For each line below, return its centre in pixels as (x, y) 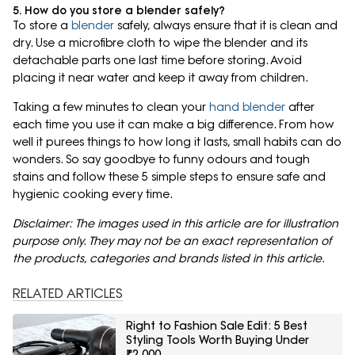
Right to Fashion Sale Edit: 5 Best (217, 326)
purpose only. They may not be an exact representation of (172, 241)
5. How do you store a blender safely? (119, 10)
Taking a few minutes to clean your (111, 107)
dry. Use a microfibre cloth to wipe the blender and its (160, 43)
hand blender (247, 107)
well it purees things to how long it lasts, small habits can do (177, 142)
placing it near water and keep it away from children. (162, 78)
